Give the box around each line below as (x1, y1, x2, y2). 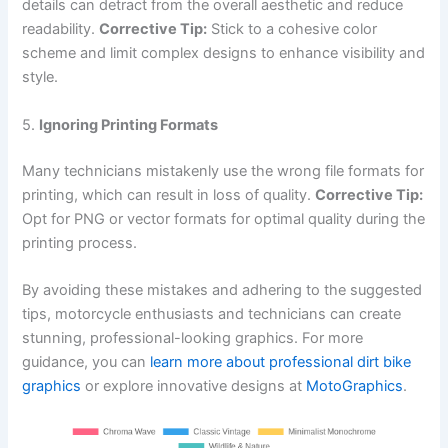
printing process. (22, 233, 138, 252)
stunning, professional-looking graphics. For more (22, 328, 364, 347)
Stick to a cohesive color (207, 20, 378, 39)
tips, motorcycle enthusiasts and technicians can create (22, 304, 402, 323)
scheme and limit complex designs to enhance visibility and (22, 44, 426, 63)
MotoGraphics (306, 376, 404, 395)
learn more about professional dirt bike (150, 352, 412, 371)
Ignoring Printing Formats (39, 115, 219, 134)
